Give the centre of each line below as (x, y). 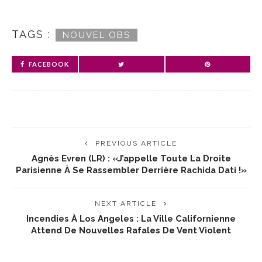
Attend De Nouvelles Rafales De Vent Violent (131, 230)
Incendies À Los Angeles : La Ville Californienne (131, 218)
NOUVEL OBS (96, 35)
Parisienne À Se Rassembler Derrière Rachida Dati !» (131, 170)
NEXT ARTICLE (126, 203)
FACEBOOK (49, 64)
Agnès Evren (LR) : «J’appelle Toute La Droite (131, 158)
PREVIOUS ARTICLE (136, 143)
